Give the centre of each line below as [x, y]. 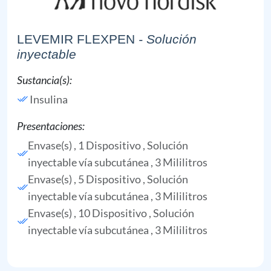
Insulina [49, 99]
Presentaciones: [51, 126]
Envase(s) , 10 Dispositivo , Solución [111, 213]
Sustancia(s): [44, 80]
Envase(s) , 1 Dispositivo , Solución [108, 145]
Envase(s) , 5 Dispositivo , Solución [108, 179]
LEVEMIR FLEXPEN [76, 39]
